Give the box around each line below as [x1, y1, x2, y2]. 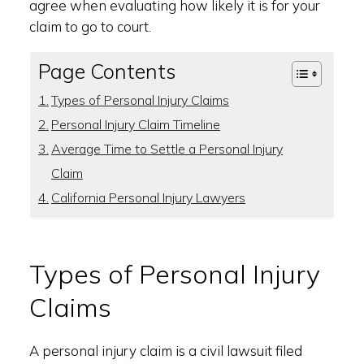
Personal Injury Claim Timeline [51, 116, 221, 132]
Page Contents [37, 58, 175, 84]
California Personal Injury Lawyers [51, 189, 246, 206]
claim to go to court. [28, 18, 151, 35]
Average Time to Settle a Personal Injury [51, 141, 284, 157]
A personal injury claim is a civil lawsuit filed [28, 342, 302, 359]
